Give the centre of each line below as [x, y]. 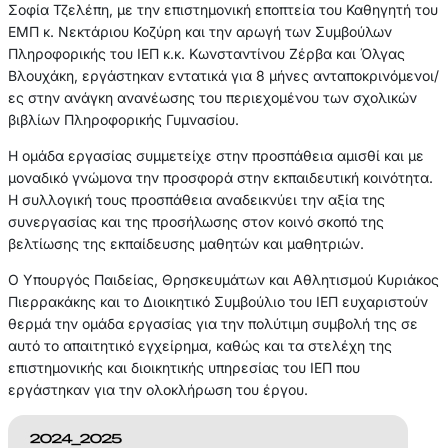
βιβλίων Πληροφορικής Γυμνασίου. [123, 119]
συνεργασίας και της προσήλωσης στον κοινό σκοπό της [195, 221]
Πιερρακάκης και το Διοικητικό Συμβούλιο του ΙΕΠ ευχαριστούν [217, 301]
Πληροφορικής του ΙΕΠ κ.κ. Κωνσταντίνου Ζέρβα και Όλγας [206, 53]
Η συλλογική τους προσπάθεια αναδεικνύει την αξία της [196, 199]
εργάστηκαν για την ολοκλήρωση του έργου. [157, 389]
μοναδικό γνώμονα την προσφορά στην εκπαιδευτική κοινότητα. [220, 177]
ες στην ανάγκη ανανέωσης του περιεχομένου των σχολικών [212, 97]
